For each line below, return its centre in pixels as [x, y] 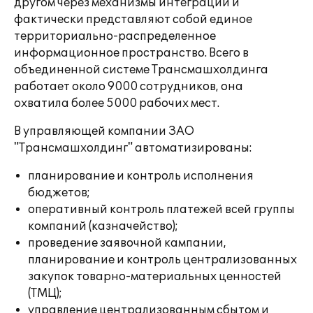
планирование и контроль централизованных [162, 260]
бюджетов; [59, 193]
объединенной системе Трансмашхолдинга [141, 70]
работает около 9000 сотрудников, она [129, 87]
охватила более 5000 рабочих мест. [117, 103]
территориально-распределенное [115, 36]
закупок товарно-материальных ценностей [155, 277]
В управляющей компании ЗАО [104, 131]
